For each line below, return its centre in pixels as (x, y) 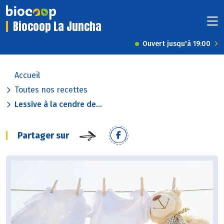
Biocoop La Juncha (57, 26)
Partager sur (43, 136)
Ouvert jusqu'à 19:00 (176, 44)
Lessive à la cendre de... (58, 104)
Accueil (27, 75)
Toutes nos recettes (51, 90)
